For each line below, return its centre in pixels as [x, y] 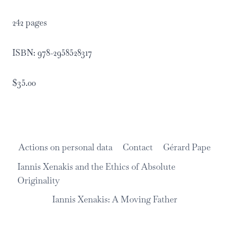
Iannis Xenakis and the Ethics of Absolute [97, 166]
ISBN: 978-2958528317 [52, 53]
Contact [138, 147]
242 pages [30, 22]
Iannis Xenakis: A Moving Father [114, 199]
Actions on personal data [65, 147]
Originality [39, 180]
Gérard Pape [187, 147]
